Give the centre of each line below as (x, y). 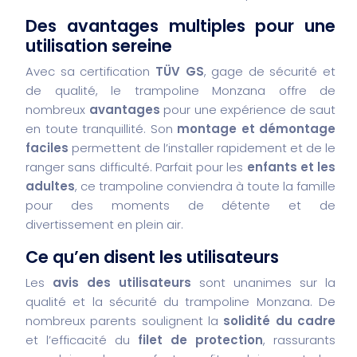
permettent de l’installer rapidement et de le (202, 147)
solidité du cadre (280, 320)
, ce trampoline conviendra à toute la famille (205, 186)
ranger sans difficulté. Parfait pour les (136, 167)
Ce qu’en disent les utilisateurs (152, 257)
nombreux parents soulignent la (125, 320)
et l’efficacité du (82, 339)
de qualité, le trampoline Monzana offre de (180, 90)
